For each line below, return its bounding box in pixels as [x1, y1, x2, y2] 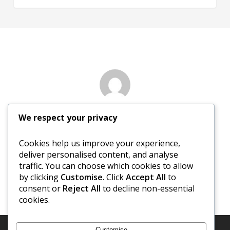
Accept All [126, 171, 166, 183]
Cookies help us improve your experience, [19, 137, 180, 149]
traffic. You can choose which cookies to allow [19, 160, 193, 171]
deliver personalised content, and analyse [19, 148, 178, 160]
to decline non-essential [101, 182, 195, 194]
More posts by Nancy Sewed [64, 156, 165, 166]
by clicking [19, 171, 61, 183]
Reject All [63, 182, 101, 194]
